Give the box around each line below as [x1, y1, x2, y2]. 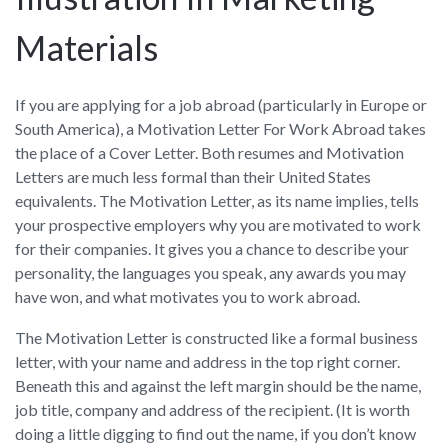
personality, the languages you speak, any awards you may [15, 262, 406, 282]
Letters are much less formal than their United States [15, 166, 371, 186]
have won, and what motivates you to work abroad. [15, 286, 360, 306]
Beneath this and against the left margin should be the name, [15, 375, 421, 395]
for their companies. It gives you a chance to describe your [15, 238, 409, 258]
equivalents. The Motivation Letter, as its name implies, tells [15, 190, 419, 210]
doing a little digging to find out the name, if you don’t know [15, 423, 416, 443]
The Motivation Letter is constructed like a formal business [15, 327, 418, 347]
